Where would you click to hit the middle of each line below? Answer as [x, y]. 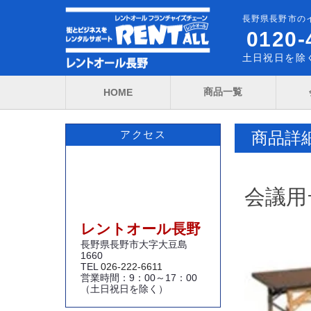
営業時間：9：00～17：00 [139, 278]
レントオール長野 [141, 229]
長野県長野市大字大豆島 [134, 244]
